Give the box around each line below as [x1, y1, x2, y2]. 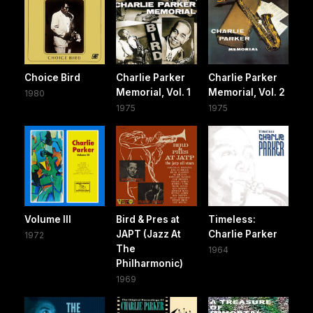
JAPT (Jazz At [116, 228, 182, 240]
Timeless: [208, 214, 256, 226]
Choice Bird [24, 71, 80, 83]
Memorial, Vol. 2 [208, 86, 285, 98]
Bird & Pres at [116, 214, 180, 226]
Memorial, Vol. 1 [116, 86, 191, 98]
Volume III [24, 214, 71, 226]
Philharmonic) [116, 258, 184, 270]
